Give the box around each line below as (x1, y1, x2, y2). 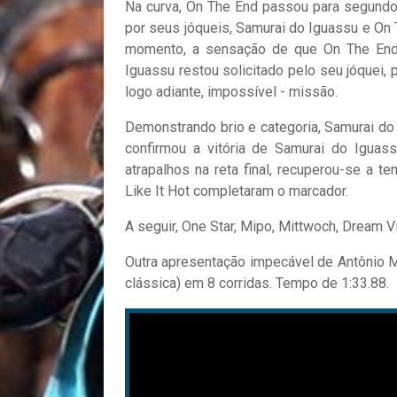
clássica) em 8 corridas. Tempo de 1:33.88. (125, 274, 389, 292)
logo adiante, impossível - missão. (125, 82, 338, 100)
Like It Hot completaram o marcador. (125, 182, 348, 199)
